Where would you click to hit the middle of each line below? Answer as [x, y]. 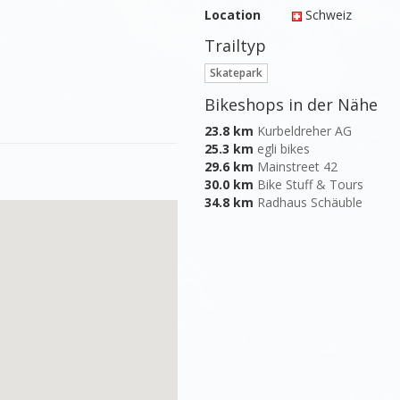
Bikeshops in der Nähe [291, 104]
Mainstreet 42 [297, 167]
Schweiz [327, 15]
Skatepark [236, 73]
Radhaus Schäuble [309, 202]
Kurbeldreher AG [304, 131]
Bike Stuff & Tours [310, 184]
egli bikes [283, 149]
